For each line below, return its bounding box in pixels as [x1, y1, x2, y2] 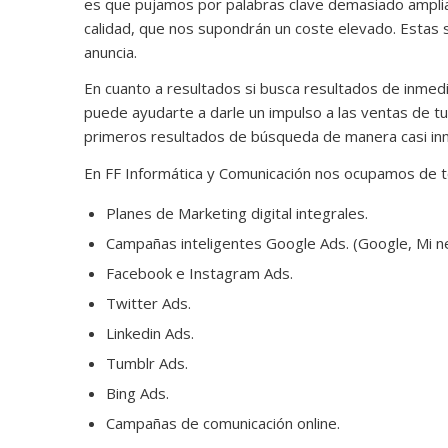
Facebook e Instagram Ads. [105, 262, 293, 283]
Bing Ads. [105, 382, 169, 403]
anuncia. [83, 41, 137, 62]
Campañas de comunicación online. [105, 412, 340, 433]
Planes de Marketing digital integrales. [105, 202, 368, 223]
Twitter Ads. [105, 292, 191, 313]
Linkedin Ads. [105, 322, 194, 343]
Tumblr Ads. [105, 352, 188, 373]
